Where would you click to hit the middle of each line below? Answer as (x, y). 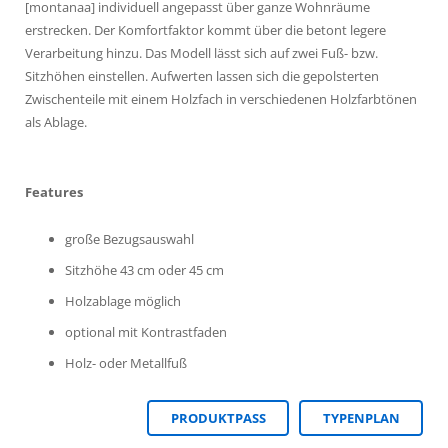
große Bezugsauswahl (129, 239)
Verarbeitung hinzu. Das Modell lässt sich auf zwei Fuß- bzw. (201, 53)
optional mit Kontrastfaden (146, 332)
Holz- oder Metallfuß (126, 363)
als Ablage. (56, 122)
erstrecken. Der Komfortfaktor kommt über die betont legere (205, 30)
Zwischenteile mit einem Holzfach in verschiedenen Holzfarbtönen (221, 99)
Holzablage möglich (123, 301)
